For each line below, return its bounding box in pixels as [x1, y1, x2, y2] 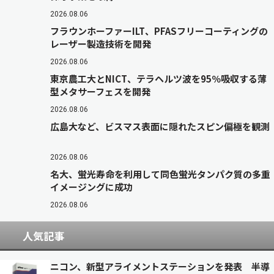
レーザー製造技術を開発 [50, 37, 151, 50]
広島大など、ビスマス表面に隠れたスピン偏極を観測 [50, 120, 270, 133]
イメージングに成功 [50, 180, 133, 193]
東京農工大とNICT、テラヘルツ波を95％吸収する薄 [50, 72, 267, 85]
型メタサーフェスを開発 [50, 85, 150, 98]
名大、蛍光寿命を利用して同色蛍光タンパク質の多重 [50, 168, 270, 180]
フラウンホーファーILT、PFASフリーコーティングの [50, 24, 268, 37]
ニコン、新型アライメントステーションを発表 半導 [50, 260, 270, 273]
